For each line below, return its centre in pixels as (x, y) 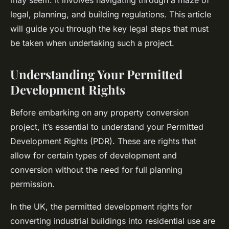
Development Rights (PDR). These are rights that (103, 141)
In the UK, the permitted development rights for (101, 207)
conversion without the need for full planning (96, 170)
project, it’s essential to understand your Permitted (107, 127)
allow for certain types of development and (94, 156)
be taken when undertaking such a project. (92, 43)
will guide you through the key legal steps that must (109, 29)
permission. (32, 184)
